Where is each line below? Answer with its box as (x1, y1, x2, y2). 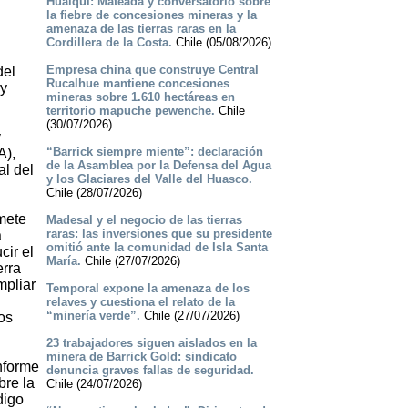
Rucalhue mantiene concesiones (46, 76, 229, 91)
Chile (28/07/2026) (46, 186, 142, 200)
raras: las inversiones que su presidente (46, 227, 272, 241)
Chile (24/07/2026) (46, 377, 142, 392)
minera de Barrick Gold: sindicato (46, 350, 237, 364)
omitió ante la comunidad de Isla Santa (46, 240, 268, 255)
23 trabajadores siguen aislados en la (46, 336, 257, 351)
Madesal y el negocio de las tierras (46, 213, 242, 228)
